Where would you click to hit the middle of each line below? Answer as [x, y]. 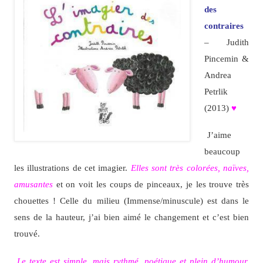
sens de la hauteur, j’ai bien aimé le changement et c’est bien [131, 217]
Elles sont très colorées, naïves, [190, 168]
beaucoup [222, 151]
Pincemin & [227, 59]
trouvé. [27, 234]
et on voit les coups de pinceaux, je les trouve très [151, 184]
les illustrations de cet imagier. [72, 168]
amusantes [33, 184]
